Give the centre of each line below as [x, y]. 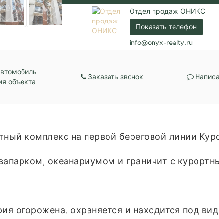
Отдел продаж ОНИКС [168, 11]
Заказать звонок [116, 77]
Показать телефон [166, 27]
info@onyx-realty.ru [161, 43]
